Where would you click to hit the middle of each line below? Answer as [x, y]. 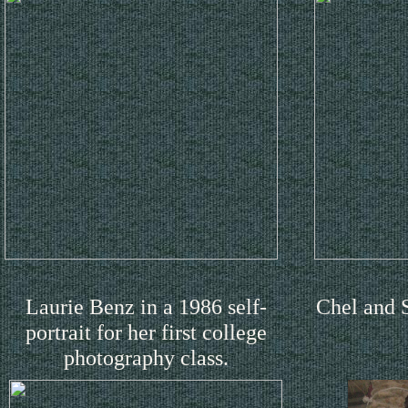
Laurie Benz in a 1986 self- [146, 306]
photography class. [146, 357]
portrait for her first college [146, 331]
